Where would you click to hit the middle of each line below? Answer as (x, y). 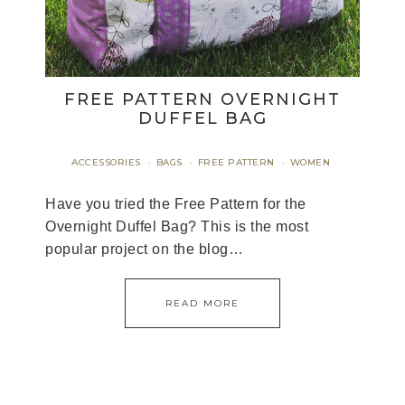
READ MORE (202, 303)
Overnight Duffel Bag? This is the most (177, 226)
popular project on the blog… (144, 249)
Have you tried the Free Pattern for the (176, 204)
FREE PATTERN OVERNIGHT (202, 99)
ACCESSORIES (106, 162)
